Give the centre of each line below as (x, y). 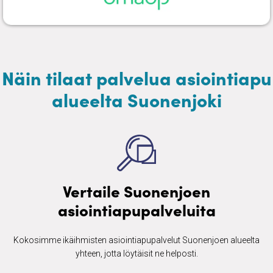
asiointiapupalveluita (136, 210)
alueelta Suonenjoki (136, 100)
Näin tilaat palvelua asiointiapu (136, 78)
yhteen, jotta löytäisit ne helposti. (136, 254)
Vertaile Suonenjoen (136, 191)
